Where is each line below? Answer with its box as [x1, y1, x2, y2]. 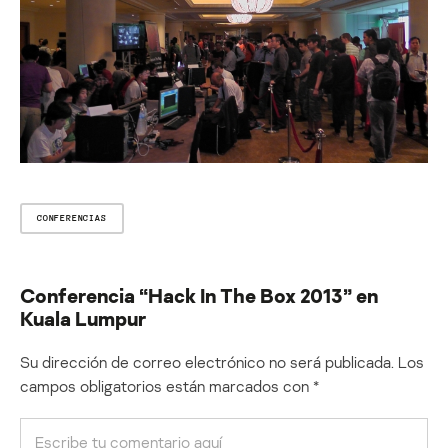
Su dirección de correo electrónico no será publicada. [20, 352, 394, 373]
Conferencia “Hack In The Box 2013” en [20, 283, 378, 308]
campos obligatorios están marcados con [20, 376, 313, 397]
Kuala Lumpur [20, 306, 146, 331]
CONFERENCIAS [37, 213, 107, 224]
